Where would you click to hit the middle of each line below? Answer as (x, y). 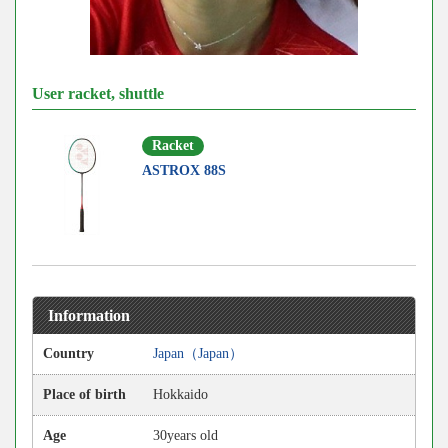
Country (68, 354)
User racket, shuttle (98, 94)
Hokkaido (180, 395)
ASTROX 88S (184, 170)
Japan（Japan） (198, 354)
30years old (185, 436)
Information (89, 316)
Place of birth (84, 395)
